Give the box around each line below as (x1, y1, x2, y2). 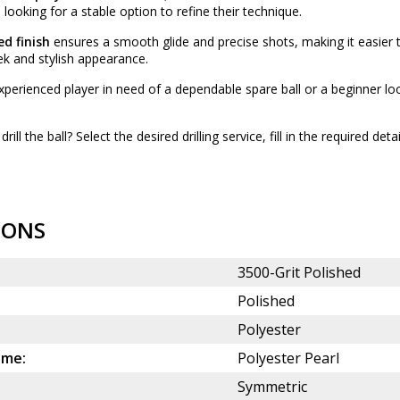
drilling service (182, 128, 262, 146)
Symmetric (237, 377, 307, 397)
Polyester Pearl (237, 348, 339, 369)
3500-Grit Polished (237, 262, 361, 283)
